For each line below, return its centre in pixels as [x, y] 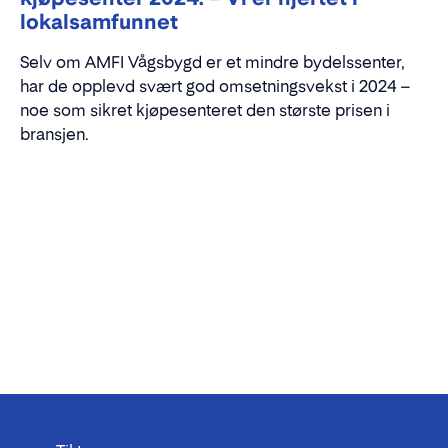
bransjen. [54, 133]
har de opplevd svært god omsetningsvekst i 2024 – [215, 85]
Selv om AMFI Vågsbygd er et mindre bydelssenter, [212, 61]
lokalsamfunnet [99, 21]
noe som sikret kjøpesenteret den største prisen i [205, 109]
